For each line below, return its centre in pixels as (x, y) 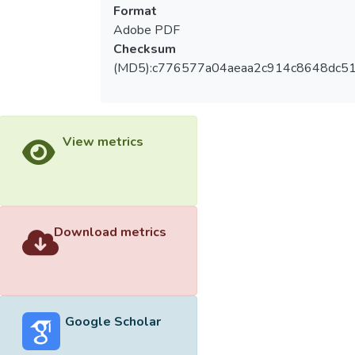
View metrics (103, 141)
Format (135, 11)
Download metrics (110, 232)
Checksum (144, 49)
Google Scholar (113, 322)
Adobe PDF (146, 30)
